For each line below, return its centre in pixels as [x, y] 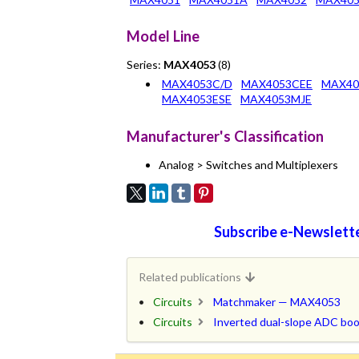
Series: [145, 65]
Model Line [163, 36]
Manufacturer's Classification [225, 136]
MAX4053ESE [197, 99]
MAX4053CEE [277, 84]
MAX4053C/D [197, 84]
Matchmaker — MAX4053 [276, 301]
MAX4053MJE [276, 99]
